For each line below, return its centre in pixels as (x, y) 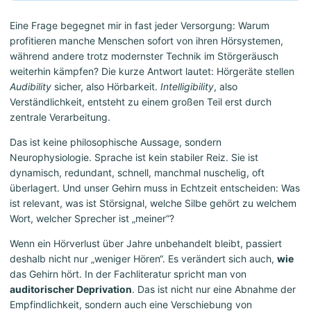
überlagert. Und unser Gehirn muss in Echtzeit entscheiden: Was (155, 188)
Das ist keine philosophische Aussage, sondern (116, 142)
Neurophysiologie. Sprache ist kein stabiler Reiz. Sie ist (134, 158)
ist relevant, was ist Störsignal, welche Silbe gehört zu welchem (153, 203)
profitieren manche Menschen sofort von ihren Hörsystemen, (146, 41)
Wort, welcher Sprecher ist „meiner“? (92, 219)
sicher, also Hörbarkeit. (106, 87)
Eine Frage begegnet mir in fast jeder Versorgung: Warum (140, 26)
